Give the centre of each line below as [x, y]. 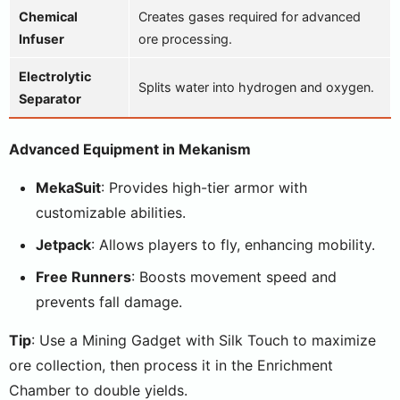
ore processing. [185, 39]
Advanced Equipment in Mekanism [130, 149]
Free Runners [83, 277]
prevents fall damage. [109, 302]
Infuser [42, 39]
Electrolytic [55, 76]
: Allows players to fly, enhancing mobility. [233, 245]
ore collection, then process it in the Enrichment [171, 365]
